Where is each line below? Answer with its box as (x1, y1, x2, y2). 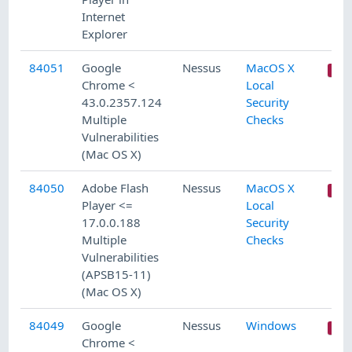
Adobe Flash (82, 180, 149, 196)
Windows (246, 317, 297, 334)
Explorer (82, 26, 128, 42)
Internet (82, 9, 126, 25)
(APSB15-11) (82, 266, 152, 283)
